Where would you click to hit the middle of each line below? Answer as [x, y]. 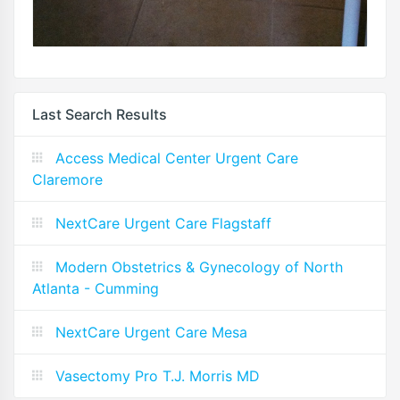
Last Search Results [100, 114]
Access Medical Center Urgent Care [177, 158]
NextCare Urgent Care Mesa [151, 332]
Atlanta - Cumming [96, 288]
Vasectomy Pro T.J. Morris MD [158, 375]
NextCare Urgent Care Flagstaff [163, 223]
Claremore [67, 179]
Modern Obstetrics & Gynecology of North [199, 267]
